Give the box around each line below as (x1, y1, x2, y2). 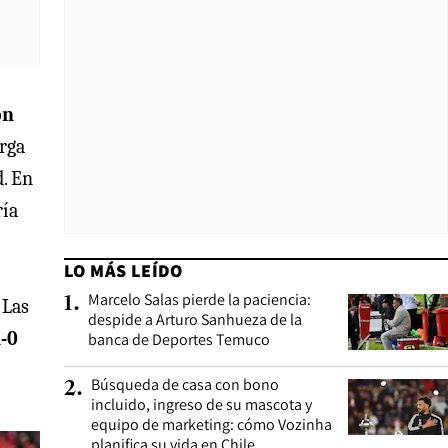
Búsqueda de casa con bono (91, 374, 279, 395)
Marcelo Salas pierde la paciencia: (88, 289, 311, 310)
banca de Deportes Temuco (88, 329, 270, 350)
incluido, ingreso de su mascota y (91, 394, 312, 415)
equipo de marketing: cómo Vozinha (91, 414, 332, 435)
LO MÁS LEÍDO (64, 259, 183, 282)
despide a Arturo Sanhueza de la (88, 309, 302, 330)
